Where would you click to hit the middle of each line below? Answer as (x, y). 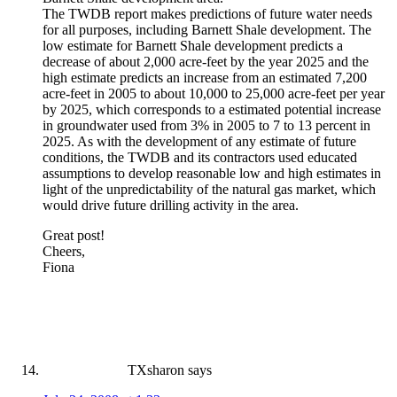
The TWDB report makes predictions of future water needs (207, 13)
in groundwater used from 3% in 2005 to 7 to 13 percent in (206, 125)
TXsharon (156, 370)
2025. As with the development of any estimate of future (199, 141)
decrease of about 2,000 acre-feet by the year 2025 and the (206, 61)
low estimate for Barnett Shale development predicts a (193, 45)
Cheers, (64, 251)
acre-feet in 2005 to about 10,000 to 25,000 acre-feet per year (214, 93)
